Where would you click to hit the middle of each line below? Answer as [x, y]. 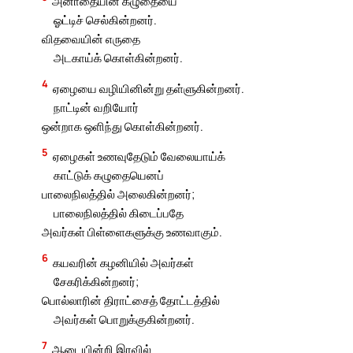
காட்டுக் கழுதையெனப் [108, 175]
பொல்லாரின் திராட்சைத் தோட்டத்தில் [131, 300]
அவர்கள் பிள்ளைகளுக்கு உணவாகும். [132, 232]
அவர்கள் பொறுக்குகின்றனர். [124, 319]
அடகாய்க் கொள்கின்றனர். [118, 58]
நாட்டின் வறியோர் [96, 107]
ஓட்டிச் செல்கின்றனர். [105, 20]
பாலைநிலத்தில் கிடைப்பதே [118, 213]
